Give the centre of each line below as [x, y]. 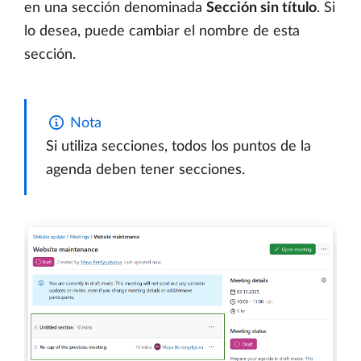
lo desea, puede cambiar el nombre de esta [162, 32]
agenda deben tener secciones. [145, 170]
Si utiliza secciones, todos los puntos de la [178, 147]
